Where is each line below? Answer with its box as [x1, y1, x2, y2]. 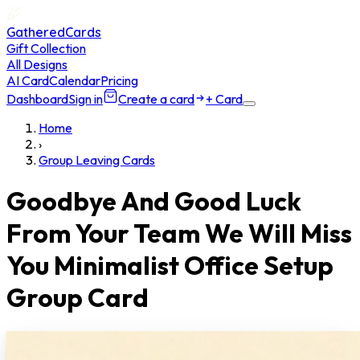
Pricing [100, 72, 138, 88]
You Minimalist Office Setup [6, 249, 333, 282]
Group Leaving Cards [39, 152, 155, 168]
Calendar [49, 72, 100, 88]
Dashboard [6, 91, 68, 107]
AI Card [6, 72, 49, 88]
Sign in [68, 91, 103, 107]
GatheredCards [6, 24, 101, 40]
